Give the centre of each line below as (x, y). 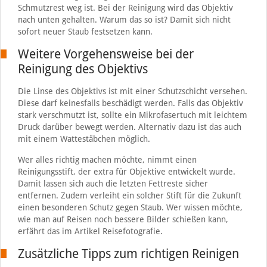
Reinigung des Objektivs (83, 69)
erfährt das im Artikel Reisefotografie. (90, 231)
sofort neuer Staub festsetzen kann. (85, 31)
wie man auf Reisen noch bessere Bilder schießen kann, (123, 219)
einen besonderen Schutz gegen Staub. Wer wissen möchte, (130, 207)
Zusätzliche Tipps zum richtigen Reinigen (128, 253)
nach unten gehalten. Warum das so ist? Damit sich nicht (124, 19)
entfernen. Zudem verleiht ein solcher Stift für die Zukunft (129, 195)
